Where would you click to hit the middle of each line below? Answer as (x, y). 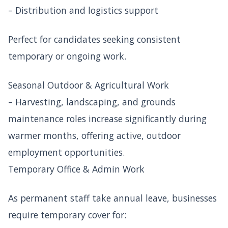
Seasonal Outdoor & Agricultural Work (89, 85)
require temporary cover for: (67, 215)
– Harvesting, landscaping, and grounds (92, 102)
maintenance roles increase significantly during (107, 118)
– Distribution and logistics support (83, 10)
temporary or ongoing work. (67, 56)
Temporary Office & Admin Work (76, 169)
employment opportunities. (66, 152)
